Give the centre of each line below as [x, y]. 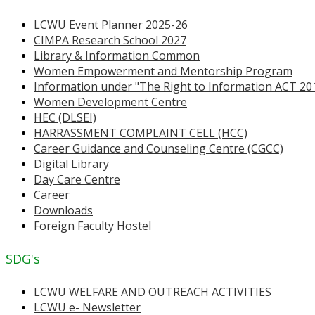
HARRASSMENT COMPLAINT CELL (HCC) [141, 133]
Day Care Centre [77, 179]
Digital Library [71, 163]
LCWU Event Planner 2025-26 [111, 24]
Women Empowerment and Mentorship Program [163, 71]
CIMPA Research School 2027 [110, 40]
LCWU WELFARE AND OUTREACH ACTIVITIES [153, 291]
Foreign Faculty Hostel [92, 225]
